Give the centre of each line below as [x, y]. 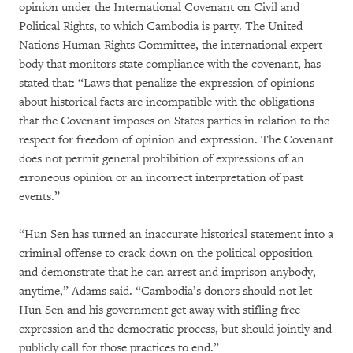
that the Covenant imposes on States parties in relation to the [174, 121]
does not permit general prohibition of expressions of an [162, 158]
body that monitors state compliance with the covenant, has [170, 64]
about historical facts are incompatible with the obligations [167, 102]
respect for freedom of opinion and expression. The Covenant [176, 139]
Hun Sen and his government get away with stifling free [160, 310]
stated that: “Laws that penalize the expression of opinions [167, 83]
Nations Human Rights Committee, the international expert [171, 45]
